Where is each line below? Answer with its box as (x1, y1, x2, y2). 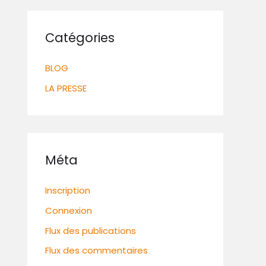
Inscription (45, 184, 90, 197)
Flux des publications (45, 224, 136, 237)
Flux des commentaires (45, 244, 148, 257)
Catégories (45, 29, 115, 47)
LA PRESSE (45, 82, 87, 95)
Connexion (45, 204, 92, 217)
